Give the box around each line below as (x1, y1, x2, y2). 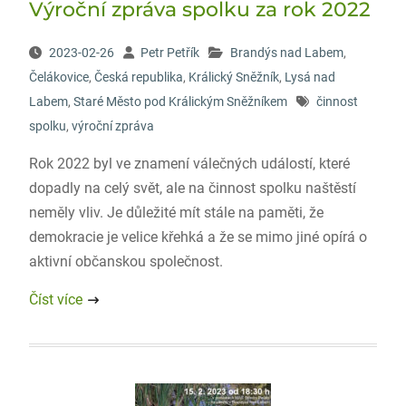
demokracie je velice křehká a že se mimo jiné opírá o (28, 228, 367, 246)
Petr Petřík (140, 45, 199, 60)
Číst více (28, 291, 82, 308)
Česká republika (93, 70, 183, 84)
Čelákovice (28, 70, 89, 84)
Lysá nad (284, 70, 335, 84)
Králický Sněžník (188, 70, 279, 84)
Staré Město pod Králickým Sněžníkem (72, 94, 287, 109)
